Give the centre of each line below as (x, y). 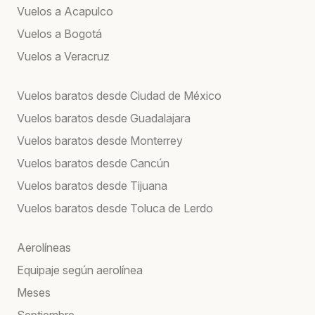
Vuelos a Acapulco (65, 11)
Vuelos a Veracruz (63, 56)
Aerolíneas (44, 247)
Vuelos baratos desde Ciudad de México (119, 95)
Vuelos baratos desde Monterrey (100, 140)
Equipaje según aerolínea (80, 270)
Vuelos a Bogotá (59, 33)
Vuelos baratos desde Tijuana (92, 185)
